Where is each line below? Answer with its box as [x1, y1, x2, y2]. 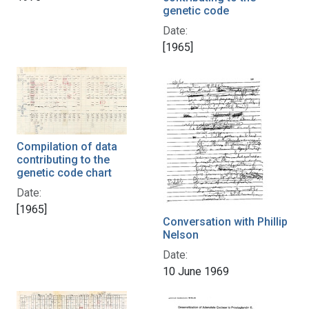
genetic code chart [17, 166, 112, 179]
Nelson [163, 228, 199, 242]
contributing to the [17, 152, 110, 166]
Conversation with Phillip [163, 215, 288, 229]
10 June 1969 [163, 265, 229, 279]
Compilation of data [17, 139, 117, 153]
